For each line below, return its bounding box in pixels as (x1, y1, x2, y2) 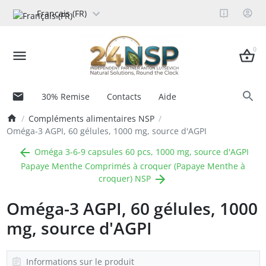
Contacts (106, 90, 141, 102)
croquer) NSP (99, 172, 153, 184)
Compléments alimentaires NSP (28, 112, 154, 124)
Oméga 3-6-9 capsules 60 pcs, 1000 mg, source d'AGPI (31, 145, 249, 157)
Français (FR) (37, 7, 87, 19)
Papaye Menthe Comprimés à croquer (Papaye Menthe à (21, 160, 245, 172)
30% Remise (41, 90, 90, 102)
